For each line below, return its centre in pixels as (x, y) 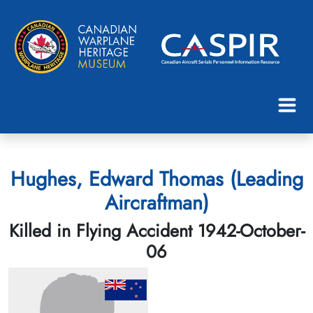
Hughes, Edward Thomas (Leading (156, 179)
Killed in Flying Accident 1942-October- (156, 230)
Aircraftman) (156, 202)
